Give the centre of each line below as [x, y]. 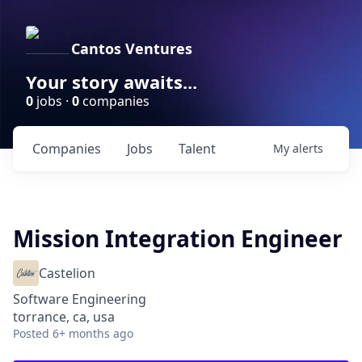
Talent [197, 149]
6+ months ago [93, 333]
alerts [308, 148]
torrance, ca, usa [64, 317]
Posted [31, 333]
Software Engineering [80, 299]
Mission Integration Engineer [178, 238]
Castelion [67, 273]
